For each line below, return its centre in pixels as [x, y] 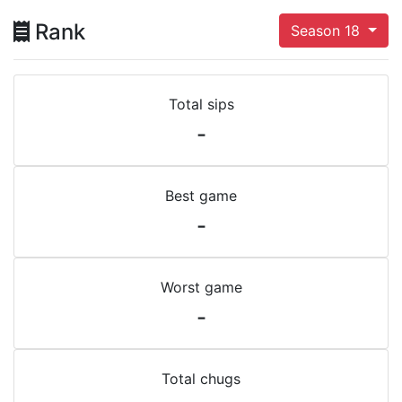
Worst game [201, 287]
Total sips [201, 104]
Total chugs [201, 379]
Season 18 [328, 31]
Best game [201, 196]
